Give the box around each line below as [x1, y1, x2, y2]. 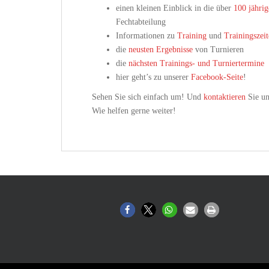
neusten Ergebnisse [128, 45, 193, 54]
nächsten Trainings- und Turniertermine [128, 59, 264, 68]
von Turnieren [193, 45, 244, 54]
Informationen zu [116, 31, 177, 40]
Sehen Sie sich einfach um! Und [92, 92, 204, 101]
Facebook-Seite [191, 73, 243, 82]
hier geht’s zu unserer [116, 73, 191, 82]
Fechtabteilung [116, 17, 166, 26]
